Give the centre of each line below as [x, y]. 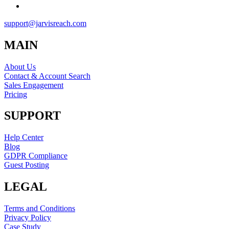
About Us [20, 66]
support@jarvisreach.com [45, 23]
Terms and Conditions [40, 209]
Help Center [24, 138]
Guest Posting [27, 165]
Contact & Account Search [47, 76]
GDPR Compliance [36, 156]
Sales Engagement [34, 85]
